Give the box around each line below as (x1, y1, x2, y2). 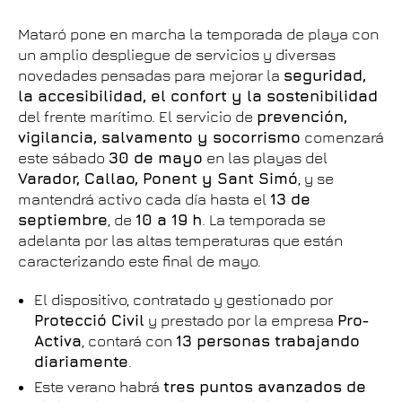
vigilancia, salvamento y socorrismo (18, 128, 301, 146)
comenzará (301, 128, 384, 146)
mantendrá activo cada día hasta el (18, 190, 270, 208)
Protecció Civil (34, 311, 144, 329)
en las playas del (203, 149, 328, 167)
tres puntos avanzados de (163, 378, 366, 396)
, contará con (82, 332, 176, 350)
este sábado (18, 149, 109, 167)
